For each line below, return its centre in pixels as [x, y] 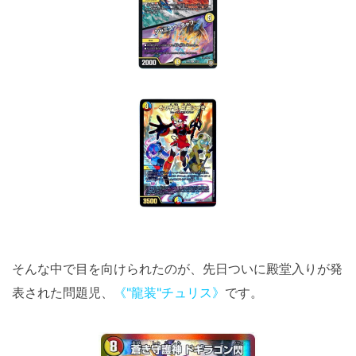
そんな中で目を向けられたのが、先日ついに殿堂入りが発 [177, 268]
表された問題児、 [63, 292]
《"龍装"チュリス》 [169, 292]
